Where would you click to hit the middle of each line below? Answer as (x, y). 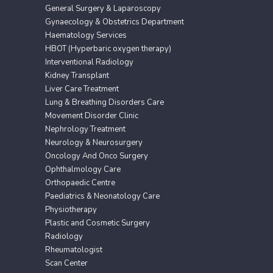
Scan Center (66, 263)
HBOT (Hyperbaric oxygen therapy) (108, 48)
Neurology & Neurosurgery (94, 142)
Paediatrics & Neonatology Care (102, 196)
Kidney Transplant (77, 75)
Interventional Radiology (89, 62)
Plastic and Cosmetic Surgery (97, 223)
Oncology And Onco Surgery (97, 156)
